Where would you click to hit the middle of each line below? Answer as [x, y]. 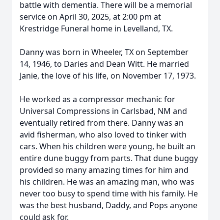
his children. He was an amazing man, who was [107, 182]
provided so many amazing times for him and [104, 170]
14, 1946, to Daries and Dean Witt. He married [104, 64]
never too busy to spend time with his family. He [109, 193]
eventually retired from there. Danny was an [102, 123]
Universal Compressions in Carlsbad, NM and [103, 111]
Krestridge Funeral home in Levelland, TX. [96, 28]
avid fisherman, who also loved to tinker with [103, 135]
